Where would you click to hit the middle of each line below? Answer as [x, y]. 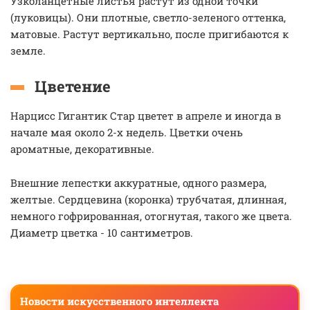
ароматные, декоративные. [82, 149]
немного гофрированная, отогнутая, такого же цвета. [151, 216]
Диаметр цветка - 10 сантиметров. [102, 232]
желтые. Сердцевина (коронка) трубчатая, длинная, [148, 199]
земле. [28, 51]
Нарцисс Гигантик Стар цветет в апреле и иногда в [146, 116]
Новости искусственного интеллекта [119, 301]
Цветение [73, 86]
